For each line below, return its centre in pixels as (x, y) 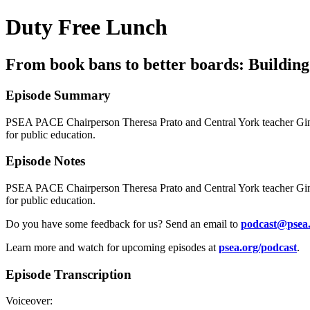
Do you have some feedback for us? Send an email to (123, 224)
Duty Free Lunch (86, 27)
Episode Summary (58, 95)
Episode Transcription (69, 274)
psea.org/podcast (258, 247)
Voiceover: (29, 301)
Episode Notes (45, 161)
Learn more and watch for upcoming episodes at (112, 247)
